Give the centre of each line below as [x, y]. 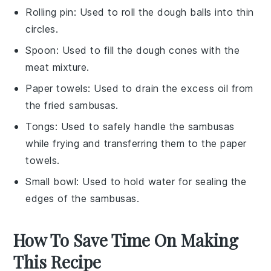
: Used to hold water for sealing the [162, 181]
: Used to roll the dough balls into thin [164, 12]
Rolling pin [50, 12]
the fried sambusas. [72, 105]
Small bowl [51, 181]
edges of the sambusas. [83, 198]
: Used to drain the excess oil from [171, 88]
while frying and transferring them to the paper [136, 143]
